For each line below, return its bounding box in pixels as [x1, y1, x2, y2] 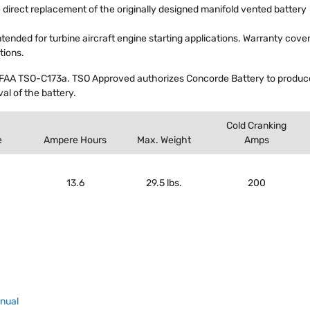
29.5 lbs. [146, 176, 182, 189]
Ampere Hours [44, 134, 107, 146]
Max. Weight [137, 134, 191, 146]
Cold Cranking [226, 119, 286, 131]
